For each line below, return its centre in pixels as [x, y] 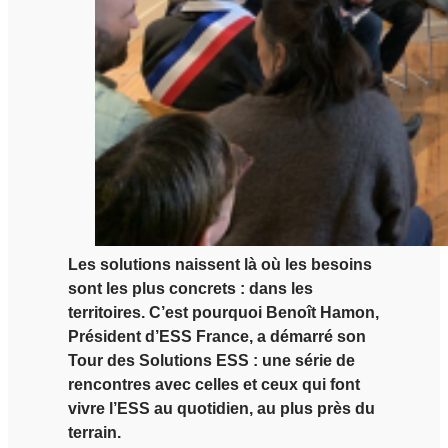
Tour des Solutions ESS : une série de [211, 360]
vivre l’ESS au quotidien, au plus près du [221, 408]
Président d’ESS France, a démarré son [217, 336]
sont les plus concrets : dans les [190, 288]
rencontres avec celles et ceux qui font [214, 384]
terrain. [94, 432]
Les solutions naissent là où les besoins [220, 264]
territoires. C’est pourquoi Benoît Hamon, [223, 312]
